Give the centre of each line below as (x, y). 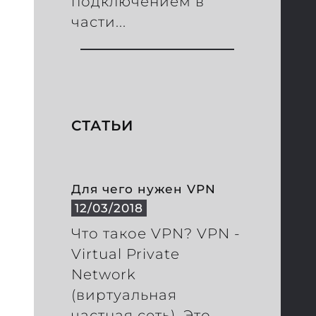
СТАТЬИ (103, 125)
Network (104, 274)
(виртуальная (124, 294)
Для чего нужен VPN (144, 188)
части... (99, 22)
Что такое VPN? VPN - (156, 233)
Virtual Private (126, 254)
